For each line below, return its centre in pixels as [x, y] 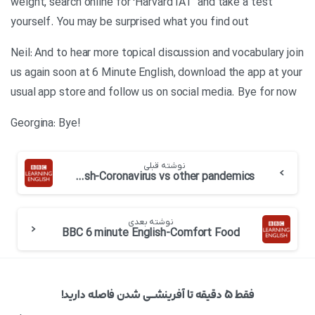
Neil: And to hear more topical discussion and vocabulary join [157, 53]
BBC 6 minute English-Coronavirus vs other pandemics [79, 177]
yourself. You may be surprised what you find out [130, 22]
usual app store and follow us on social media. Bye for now [154, 93]
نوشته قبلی [164, 166]
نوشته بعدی [150, 222]
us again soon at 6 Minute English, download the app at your [157, 73]
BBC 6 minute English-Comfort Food [151, 233]
